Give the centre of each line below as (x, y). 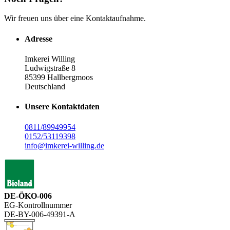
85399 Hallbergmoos (59, 78)
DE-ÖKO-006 (28, 196)
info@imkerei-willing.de (64, 145)
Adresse (39, 39)
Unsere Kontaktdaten (62, 107)
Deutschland (45, 87)
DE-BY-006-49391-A (40, 214)
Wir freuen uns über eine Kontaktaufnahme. (75, 18)
